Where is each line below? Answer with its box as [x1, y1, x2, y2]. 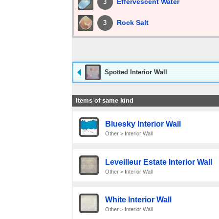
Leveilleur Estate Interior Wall [105, 157, 212, 166]
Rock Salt [116, 19, 149, 27]
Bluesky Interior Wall [105, 119, 181, 128]
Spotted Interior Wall [105, 68, 167, 76]
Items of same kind [76, 97, 133, 105]
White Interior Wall [105, 196, 172, 204]
